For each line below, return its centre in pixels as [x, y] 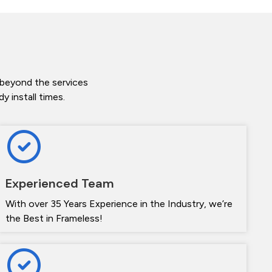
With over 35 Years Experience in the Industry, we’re [119, 204]
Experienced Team [60, 184]
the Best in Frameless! [54, 219]
